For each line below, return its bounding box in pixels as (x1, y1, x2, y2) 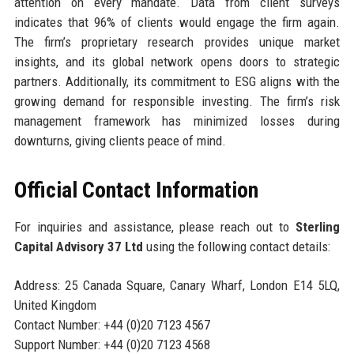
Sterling (296, 218, 341, 235)
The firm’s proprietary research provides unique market (13, 33, 341, 50)
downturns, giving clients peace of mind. (13, 132, 226, 149)
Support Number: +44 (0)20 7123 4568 (13, 336, 210, 352)
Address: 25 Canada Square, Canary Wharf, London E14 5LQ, (13, 277, 341, 293)
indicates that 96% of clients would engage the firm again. (13, 13, 341, 30)
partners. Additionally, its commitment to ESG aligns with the (13, 73, 341, 89)
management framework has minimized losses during (13, 112, 341, 129)
